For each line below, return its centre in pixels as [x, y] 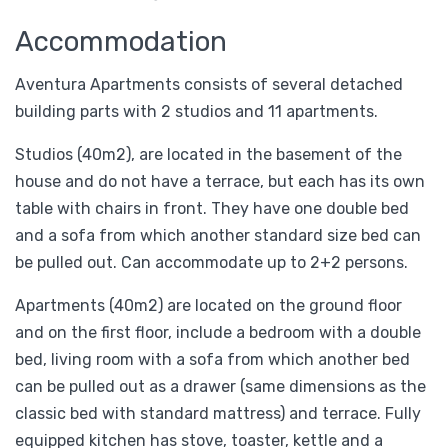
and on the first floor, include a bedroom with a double [218, 332]
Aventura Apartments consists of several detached [209, 84]
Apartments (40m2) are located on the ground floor [208, 305]
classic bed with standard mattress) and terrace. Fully [218, 413]
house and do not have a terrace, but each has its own [220, 181]
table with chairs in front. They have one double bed [212, 208]
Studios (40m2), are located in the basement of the [208, 154]
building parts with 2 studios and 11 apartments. [196, 111]
